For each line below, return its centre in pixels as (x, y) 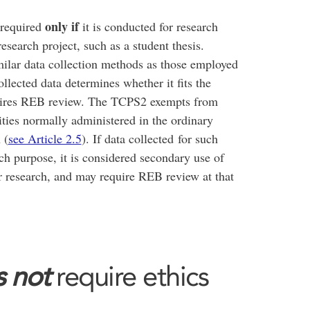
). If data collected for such (149, 138)
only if (62, 26)
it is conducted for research (148, 26)
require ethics (129, 276)
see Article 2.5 (45, 138)
